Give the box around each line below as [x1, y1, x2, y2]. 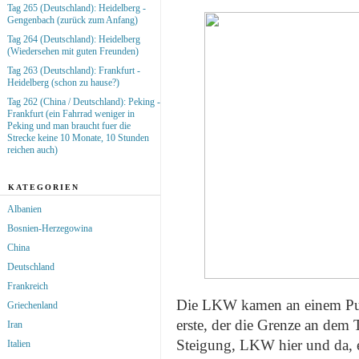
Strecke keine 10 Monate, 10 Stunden [7, 131, 149, 143]
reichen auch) [7, 143, 58, 155]
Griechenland [7, 299, 58, 311]
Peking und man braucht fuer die [7, 119, 131, 131]
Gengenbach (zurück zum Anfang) [7, 14, 138, 26]
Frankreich [7, 280, 48, 292]
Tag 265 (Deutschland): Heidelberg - [7, 2, 146, 14]
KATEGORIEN [7, 182, 79, 192]
